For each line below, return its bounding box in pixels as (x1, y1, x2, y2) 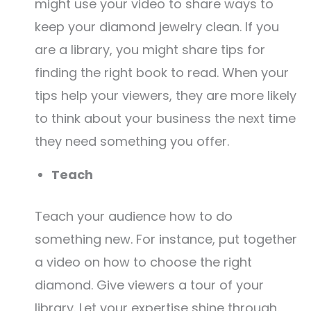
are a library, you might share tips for (35, 41, 265, 58)
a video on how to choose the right (35, 253, 252, 271)
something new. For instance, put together (35, 230, 297, 248)
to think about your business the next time (35, 110, 296, 127)
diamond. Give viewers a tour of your (35, 276, 264, 294)
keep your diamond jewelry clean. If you (35, 18, 279, 35)
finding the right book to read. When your (35, 64, 289, 81)
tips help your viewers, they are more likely (35, 87, 296, 104)
